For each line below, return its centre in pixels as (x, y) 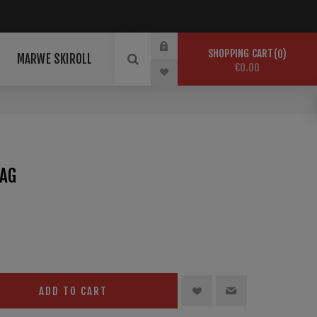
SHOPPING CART (241, 53)
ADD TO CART (74, 291)
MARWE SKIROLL (54, 59)
